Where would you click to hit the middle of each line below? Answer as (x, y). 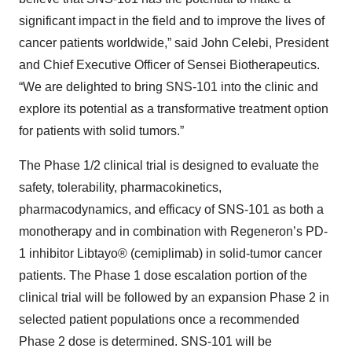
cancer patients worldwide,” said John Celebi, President (174, 43)
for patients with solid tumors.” (101, 131)
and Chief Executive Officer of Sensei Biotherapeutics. (169, 65)
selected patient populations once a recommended (159, 319)
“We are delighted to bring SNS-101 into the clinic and (169, 87)
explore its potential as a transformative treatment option (174, 109)
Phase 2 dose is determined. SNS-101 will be (145, 341)
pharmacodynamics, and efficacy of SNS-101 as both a (171, 209)
